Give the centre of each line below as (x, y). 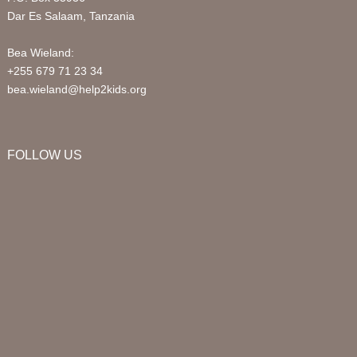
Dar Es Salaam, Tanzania (71, 16)
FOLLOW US (45, 155)
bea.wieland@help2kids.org (77, 89)
